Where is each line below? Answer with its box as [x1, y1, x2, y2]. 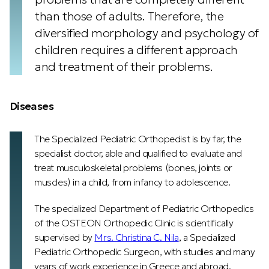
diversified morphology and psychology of [35, 25, 259, 41]
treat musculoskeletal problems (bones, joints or [34, 162, 232, 174]
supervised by [34, 231, 95, 243]
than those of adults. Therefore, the [35, 8, 224, 24]
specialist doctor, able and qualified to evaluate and [34, 147, 242, 159]
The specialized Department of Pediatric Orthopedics [34, 202, 254, 214]
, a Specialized [178, 231, 235, 243]
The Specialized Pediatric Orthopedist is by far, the [34, 133, 241, 145]
